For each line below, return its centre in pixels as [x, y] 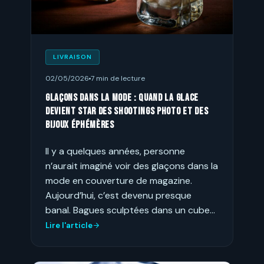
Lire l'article [69, 225]
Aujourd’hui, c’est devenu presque [118, 195]
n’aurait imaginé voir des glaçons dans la [132, 166]
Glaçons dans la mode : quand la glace [122, 98]
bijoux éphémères [80, 125]
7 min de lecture [118, 78]
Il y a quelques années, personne [115, 151]
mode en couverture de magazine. [119, 181]
